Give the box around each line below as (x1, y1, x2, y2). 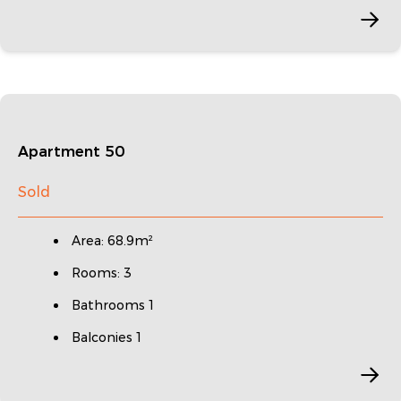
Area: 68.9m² (72, 231, 153, 250)
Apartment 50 (18, 143, 125, 160)
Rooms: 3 (72, 263, 132, 282)
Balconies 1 (72, 328, 141, 346)
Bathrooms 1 (72, 295, 154, 314)
